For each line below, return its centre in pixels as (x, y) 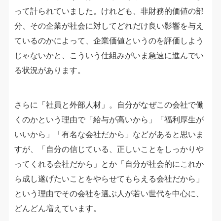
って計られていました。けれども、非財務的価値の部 (109, 11)
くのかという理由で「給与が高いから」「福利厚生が (109, 119)
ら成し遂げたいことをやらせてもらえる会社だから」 (109, 179)
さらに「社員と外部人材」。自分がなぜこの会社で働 (109, 105)
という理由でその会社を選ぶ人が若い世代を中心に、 (109, 193)
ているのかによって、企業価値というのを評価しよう (109, 40)
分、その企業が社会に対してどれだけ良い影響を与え (109, 26)
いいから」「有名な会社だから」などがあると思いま (109, 134)
